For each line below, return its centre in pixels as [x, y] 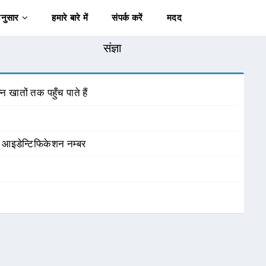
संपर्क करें [127, 18]
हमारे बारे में [70, 18]
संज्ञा [113, 48]
